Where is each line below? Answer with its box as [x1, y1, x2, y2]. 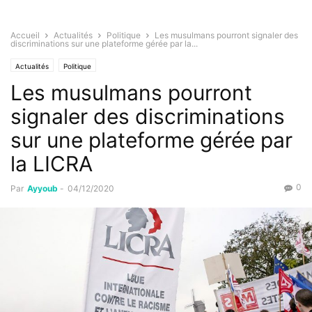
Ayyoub [27, 183, 58, 194]
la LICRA [10, 151, 93, 177]
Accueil [10, 30, 40, 41]
